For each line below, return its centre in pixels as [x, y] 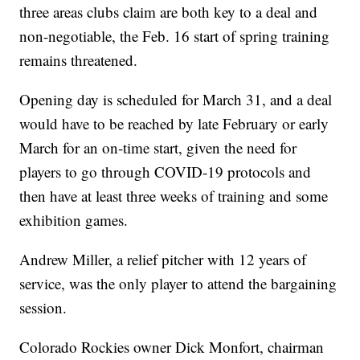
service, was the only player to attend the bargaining [178, 284]
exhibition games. [74, 220]
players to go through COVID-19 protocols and [166, 172]
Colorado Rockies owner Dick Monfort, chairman [172, 347]
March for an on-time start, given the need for [158, 148]
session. [43, 308]
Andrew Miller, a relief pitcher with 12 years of [163, 260]
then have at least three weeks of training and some [174, 196]
